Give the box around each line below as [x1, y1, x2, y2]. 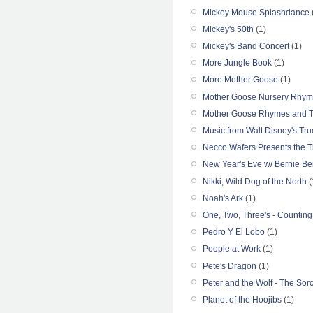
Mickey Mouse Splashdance [203, 7, 310, 17]
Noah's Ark [203, 193, 243, 203]
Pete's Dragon [203, 261, 256, 271]
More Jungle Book [203, 58, 272, 68]
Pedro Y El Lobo [203, 227, 265, 238]
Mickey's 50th [203, 24, 254, 34]
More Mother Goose [203, 75, 278, 85]
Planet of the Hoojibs [203, 294, 282, 305]
